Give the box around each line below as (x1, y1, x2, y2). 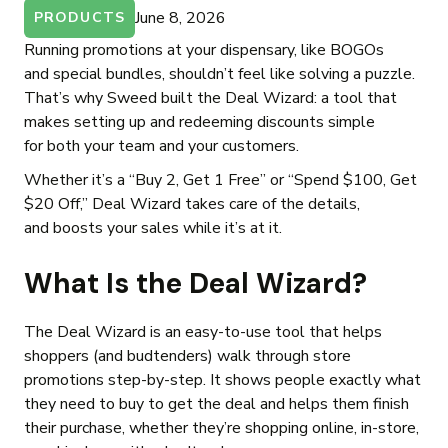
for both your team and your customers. (24, 135, 303, 158)
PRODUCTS (34, 8, 125, 28)
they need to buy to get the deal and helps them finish (24, 393, 409, 416)
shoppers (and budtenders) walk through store (24, 345, 351, 368)
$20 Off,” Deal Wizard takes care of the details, (24, 193, 360, 216)
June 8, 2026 (134, 7, 226, 30)
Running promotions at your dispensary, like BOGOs (24, 39, 384, 62)
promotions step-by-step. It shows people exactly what (24, 369, 421, 392)
